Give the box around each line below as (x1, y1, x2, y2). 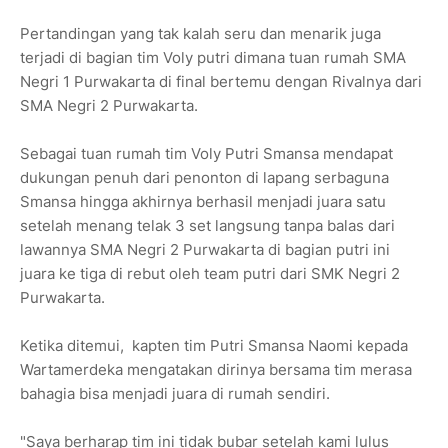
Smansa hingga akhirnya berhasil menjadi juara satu (20, 192, 386, 212)
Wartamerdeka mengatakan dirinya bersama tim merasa (20, 360, 412, 380)
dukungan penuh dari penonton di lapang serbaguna (20, 168, 389, 188)
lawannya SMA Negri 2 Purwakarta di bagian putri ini (20, 240, 390, 260)
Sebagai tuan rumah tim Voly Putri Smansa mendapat (20, 144, 393, 164)
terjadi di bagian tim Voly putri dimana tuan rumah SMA (20, 48, 406, 68)
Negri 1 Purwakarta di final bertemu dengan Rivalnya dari (20, 72, 422, 92)
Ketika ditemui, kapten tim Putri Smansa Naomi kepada (20, 336, 408, 356)
